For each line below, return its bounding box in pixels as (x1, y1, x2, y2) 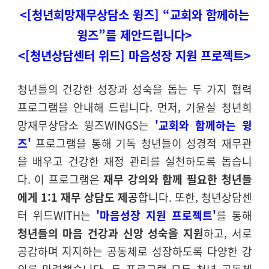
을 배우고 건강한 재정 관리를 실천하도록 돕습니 (17, 153, 252, 169)
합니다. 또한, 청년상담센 (138, 189, 252, 205)
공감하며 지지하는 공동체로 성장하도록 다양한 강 (17, 243, 252, 259)
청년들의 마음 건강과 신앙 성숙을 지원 (17, 225, 204, 241)
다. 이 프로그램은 (17, 171, 104, 187)
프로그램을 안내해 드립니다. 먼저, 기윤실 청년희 (17, 99, 252, 115)
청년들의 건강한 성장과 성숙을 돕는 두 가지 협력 (17, 81, 252, 97)
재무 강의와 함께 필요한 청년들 (103, 171, 252, 187)
